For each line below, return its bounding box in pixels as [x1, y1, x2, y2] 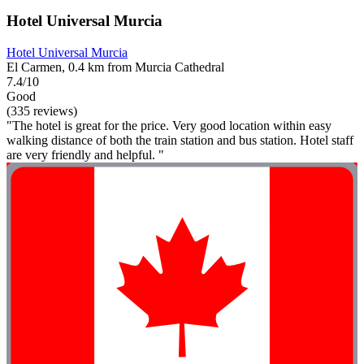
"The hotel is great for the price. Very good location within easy [6, 118, 331, 132]
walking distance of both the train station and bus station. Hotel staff [6, 132, 353, 147]
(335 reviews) [6, 103, 77, 118]
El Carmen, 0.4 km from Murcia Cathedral [6, 59, 224, 74]
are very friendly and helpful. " [6, 147, 164, 162]
